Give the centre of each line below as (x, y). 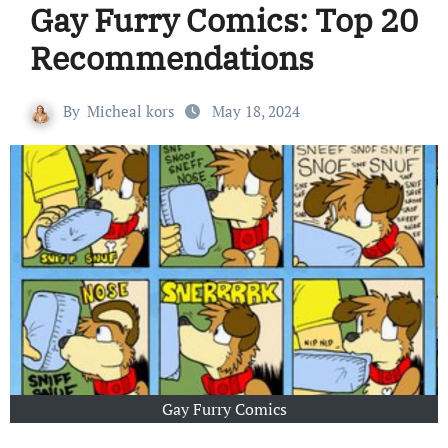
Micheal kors (131, 111)
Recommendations (171, 58)
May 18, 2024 (254, 111)
